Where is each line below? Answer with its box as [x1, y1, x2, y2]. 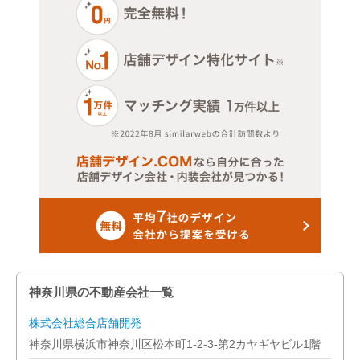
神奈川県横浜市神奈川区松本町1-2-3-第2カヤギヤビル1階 [29, 337, 321, 350]
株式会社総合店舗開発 [29, 317, 141, 329]
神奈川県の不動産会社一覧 [29, 285, 174, 299]
